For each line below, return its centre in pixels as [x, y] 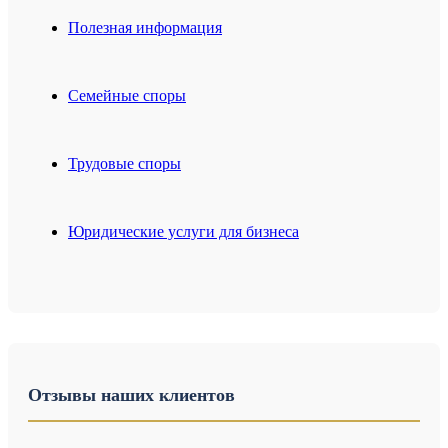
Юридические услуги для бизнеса [183, 232]
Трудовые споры [124, 164]
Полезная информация [145, 28]
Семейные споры [127, 96]
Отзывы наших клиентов [131, 395]
